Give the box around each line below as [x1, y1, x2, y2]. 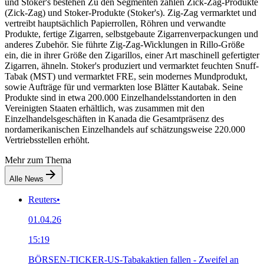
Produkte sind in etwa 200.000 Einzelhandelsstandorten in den [5, 92, 236, 103]
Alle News [9, 174, 44, 183]
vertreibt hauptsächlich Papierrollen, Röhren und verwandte [5, 18, 226, 28]
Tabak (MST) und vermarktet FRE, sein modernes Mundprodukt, [5, 71, 247, 81]
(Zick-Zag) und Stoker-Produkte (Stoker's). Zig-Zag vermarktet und [5, 7, 256, 18]
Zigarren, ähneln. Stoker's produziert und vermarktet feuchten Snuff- [5, 60, 259, 71]
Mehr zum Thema [5, 154, 71, 165]
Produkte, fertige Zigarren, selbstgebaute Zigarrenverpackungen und [5, 28, 258, 39]
